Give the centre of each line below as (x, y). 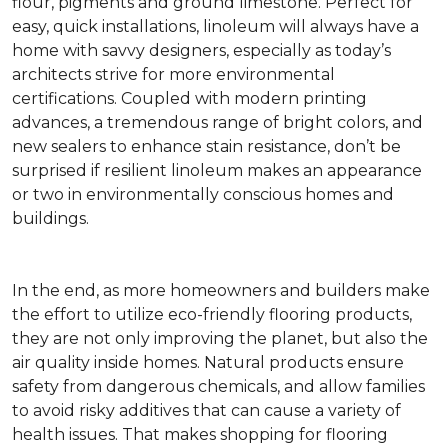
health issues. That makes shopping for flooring (200, 434)
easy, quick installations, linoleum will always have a (215, 26)
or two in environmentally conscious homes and (203, 194)
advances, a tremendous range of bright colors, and (217, 122)
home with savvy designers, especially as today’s (201, 50)
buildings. (50, 218)
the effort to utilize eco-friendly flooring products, (212, 314)
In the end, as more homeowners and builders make (221, 290)
